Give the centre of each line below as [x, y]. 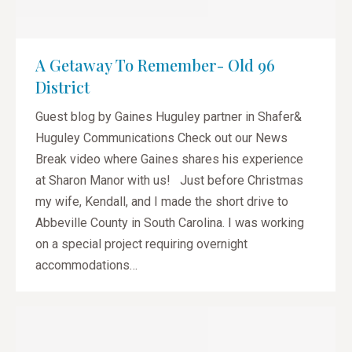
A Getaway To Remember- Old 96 [155, 64]
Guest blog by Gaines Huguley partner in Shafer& [169, 116]
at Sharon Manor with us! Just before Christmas [169, 180]
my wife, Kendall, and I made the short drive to [162, 201]
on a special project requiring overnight [141, 244]
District [62, 86]
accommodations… [86, 265]
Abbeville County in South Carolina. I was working [170, 222]
